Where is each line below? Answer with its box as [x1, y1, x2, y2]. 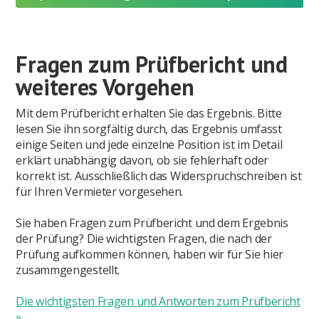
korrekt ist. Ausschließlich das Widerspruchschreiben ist [16, 168, 302, 184]
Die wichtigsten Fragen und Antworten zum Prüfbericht [16, 293, 300, 310]
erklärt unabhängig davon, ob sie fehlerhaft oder [16, 152, 269, 169]
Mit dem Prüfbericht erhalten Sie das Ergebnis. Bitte [16, 105, 282, 122]
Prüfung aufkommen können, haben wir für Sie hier [16, 246, 284, 263]
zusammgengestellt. [16, 262, 120, 278]
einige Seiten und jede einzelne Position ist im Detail [16, 137, 283, 153]
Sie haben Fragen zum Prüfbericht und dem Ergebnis [16, 215, 288, 231]
